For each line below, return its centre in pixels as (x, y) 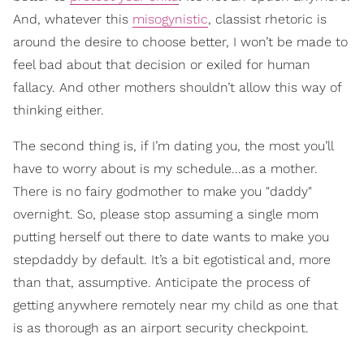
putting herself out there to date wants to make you (171, 237)
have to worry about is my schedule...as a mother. (165, 169)
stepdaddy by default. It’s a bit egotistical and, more (172, 260)
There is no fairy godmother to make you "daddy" (162, 191)
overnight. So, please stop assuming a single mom (166, 214)
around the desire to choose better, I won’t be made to (180, 42)
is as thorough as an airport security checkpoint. (161, 328)
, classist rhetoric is (267, 19)
